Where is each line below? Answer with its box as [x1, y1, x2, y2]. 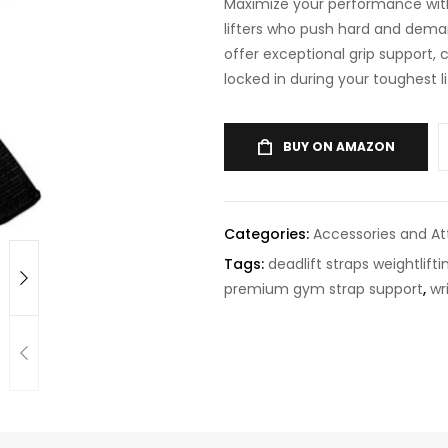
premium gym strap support [224, 279, 423, 299]
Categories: [224, 224, 313, 244]
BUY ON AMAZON [283, 138, 395, 155]
